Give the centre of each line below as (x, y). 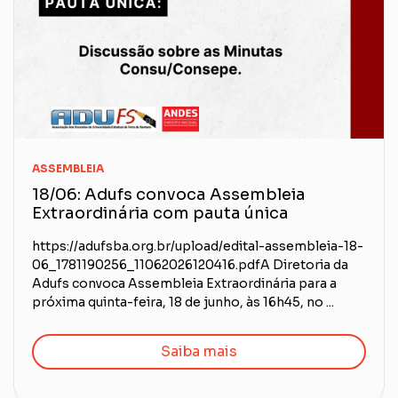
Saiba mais (199, 352)
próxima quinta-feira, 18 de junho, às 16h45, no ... (183, 302)
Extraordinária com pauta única (160, 214)
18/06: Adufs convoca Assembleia (169, 195)
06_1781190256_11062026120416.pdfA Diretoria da (190, 265)
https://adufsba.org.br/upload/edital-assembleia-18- (198, 247)
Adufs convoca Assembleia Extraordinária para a (184, 284)
